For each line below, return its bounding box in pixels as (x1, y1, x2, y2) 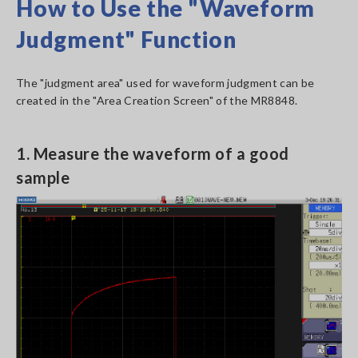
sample (16, 168, 70, 187)
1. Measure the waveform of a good (16, 144, 289, 163)
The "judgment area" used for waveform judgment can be (16, 76, 315, 89)
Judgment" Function (16, 26, 237, 53)
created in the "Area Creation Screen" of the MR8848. (16, 93, 298, 107)
